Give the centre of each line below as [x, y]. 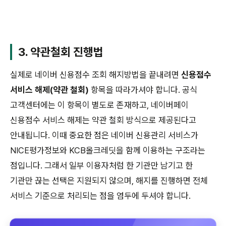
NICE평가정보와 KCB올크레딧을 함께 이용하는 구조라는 [108, 150]
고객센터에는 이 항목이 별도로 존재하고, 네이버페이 [99, 105]
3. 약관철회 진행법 [61, 52]
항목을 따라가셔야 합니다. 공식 [143, 90]
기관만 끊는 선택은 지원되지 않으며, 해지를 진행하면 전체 [109, 180]
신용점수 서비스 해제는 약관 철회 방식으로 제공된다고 [103, 120]
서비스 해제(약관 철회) [49, 90]
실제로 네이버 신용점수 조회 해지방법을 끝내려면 [96, 74]
